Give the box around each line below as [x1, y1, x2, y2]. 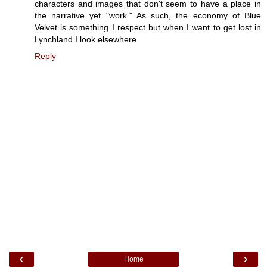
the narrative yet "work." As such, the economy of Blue [35, 11, 261, 21]
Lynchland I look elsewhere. [35, 35, 139, 45]
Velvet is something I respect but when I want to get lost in [35, 23, 261, 33]
